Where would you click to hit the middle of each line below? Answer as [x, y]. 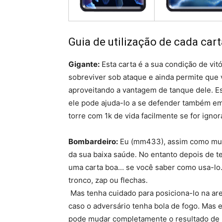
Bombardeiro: [93, 142]
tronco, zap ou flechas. [108, 180]
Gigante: [84, 64]
